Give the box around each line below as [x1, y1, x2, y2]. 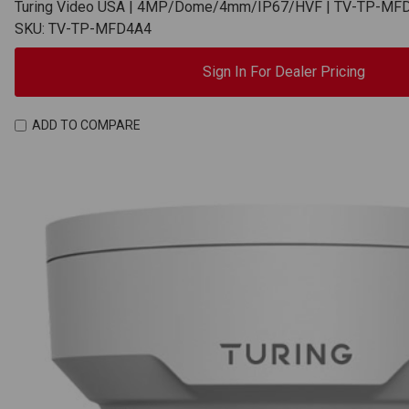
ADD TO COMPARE [31, 118, 141, 133]
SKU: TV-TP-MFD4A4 [15, 19, 152, 37]
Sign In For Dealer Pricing [202, 62, 365, 80]
